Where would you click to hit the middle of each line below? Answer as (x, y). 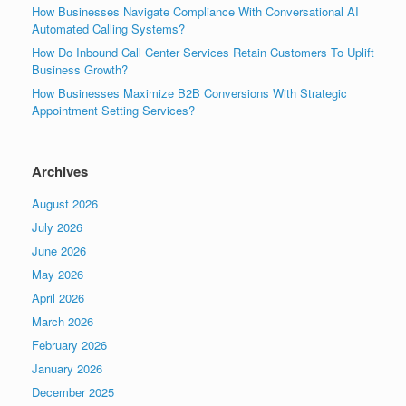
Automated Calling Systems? (108, 29)
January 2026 (67, 369)
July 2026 (57, 227)
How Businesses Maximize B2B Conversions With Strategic (189, 93)
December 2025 (73, 392)
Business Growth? (80, 70)
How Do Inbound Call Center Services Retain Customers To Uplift (203, 53)
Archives (60, 172)
